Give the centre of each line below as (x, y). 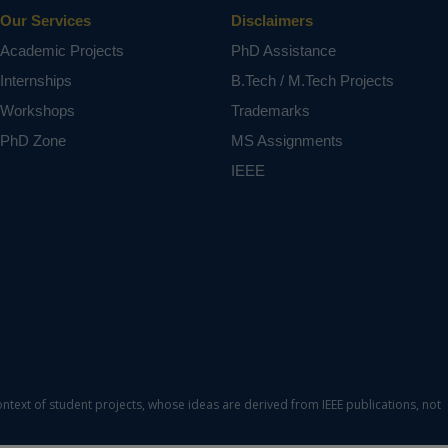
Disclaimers (272, 20)
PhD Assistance (284, 50)
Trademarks (271, 110)
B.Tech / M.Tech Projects (313, 80)
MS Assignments (287, 140)
